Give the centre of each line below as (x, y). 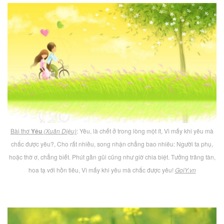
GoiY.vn (185, 170)
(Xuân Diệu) (60, 131)
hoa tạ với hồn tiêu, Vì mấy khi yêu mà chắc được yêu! (101, 170)
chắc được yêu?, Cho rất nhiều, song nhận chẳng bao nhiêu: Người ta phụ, (112, 144)
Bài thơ (21, 131)
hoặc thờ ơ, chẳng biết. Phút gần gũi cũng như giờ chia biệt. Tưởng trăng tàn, (112, 157)
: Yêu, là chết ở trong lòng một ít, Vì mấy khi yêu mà (145, 131)
